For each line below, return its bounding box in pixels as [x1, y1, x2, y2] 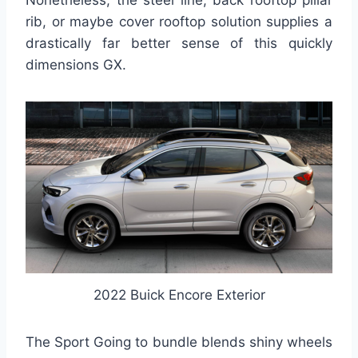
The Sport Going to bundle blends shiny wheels [26, 333, 332, 350]
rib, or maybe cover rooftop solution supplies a [26, 14, 332, 30]
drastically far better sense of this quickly [26, 35, 332, 52]
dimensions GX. [26, 57, 126, 74]
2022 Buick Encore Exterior [93, 286, 265, 303]
